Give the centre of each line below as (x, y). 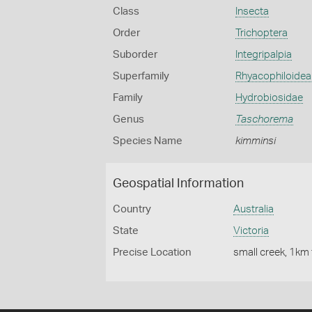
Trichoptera (261, 33)
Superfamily (141, 76)
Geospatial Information (178, 184)
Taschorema (264, 119)
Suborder (135, 55)
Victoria (251, 231)
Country (132, 209)
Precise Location (152, 252)
